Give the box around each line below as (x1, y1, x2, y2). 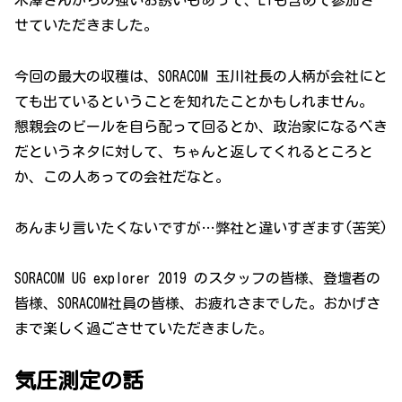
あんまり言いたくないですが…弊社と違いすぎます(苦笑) (14, 220, 388, 235)
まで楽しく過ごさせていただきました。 (14, 321, 273, 336)
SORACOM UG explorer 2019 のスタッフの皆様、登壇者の (14, 271, 380, 286)
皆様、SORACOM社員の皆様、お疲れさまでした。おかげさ (14, 296, 380, 311)
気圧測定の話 (14, 370, 144, 392)
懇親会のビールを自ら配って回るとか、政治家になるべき (14, 118, 388, 134)
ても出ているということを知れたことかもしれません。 (14, 93, 373, 109)
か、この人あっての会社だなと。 (14, 169, 230, 184)
